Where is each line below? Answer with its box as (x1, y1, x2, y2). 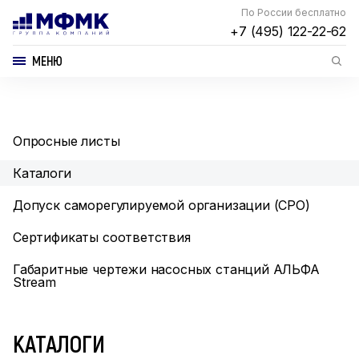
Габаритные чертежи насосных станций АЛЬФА (13, 261, 320, 277)
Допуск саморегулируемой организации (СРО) (13, 197, 310, 213)
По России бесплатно (241, 6, 346, 18)
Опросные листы (13, 133, 120, 149)
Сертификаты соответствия (13, 229, 191, 245)
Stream (13, 274, 56, 290)
